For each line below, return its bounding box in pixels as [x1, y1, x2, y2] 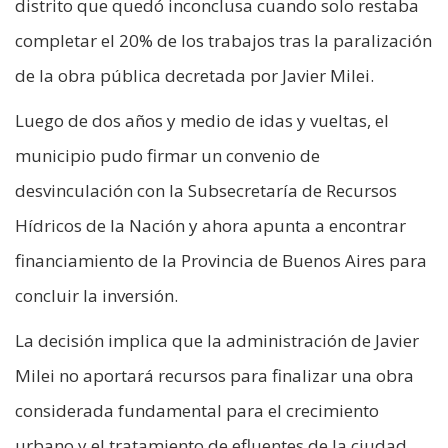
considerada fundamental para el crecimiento [15, 398, 379, 422]
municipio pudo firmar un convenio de [15, 143, 320, 167]
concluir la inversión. [15, 283, 178, 307]
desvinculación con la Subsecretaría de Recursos [15, 178, 397, 202]
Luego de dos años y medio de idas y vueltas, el [15, 108, 389, 132]
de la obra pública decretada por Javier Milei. [15, 63, 374, 87]
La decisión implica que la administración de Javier [15, 328, 419, 352]
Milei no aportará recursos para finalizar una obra [15, 363, 414, 387]
